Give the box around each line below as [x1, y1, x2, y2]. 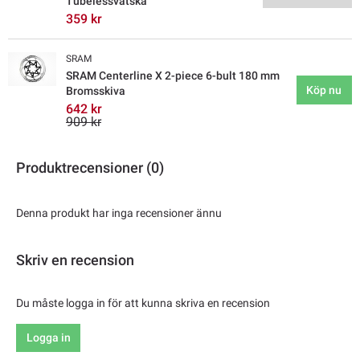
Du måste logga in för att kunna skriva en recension [16, 296, 270, 309]
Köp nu [306, 83, 342, 96]
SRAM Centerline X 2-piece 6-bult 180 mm [66, 68, 280, 82]
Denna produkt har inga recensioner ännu [16, 206, 222, 219]
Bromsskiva [66, 84, 125, 97]
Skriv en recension [16, 251, 134, 268]
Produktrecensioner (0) [16, 158, 164, 176]
